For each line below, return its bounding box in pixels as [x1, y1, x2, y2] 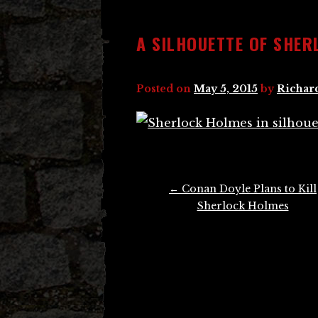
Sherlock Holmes [197, 199, 289, 212]
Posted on [136, 82, 194, 95]
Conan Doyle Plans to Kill [179, 182, 317, 195]
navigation [136, 198, 187, 219]
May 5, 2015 [194, 82, 258, 95]
